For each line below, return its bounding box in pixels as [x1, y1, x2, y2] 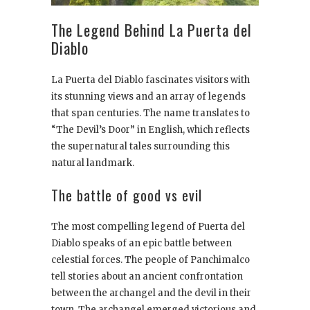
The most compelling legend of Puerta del [51, 221, 245, 233]
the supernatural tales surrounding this [51, 140, 230, 153]
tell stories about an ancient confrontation [51, 271, 243, 283]
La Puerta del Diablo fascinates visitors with [51, 74, 250, 86]
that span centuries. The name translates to [51, 107, 250, 120]
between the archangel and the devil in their [51, 287, 251, 300]
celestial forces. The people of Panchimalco [51, 254, 250, 266]
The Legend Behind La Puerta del [51, 19, 252, 42]
